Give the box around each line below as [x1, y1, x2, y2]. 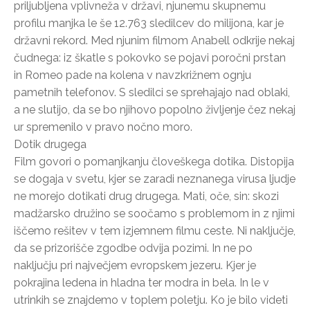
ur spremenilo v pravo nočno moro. [14, 120, 192, 134]
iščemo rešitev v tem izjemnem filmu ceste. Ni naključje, [14, 224, 295, 237]
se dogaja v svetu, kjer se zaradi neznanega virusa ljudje [14, 172, 295, 185]
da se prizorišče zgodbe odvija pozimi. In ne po [14, 241, 253, 255]
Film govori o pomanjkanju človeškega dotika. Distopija [14, 154, 294, 168]
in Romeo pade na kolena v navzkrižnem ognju [14, 68, 251, 82]
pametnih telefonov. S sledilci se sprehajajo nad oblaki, [14, 85, 290, 99]
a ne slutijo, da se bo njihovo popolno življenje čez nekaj [14, 102, 295, 116]
